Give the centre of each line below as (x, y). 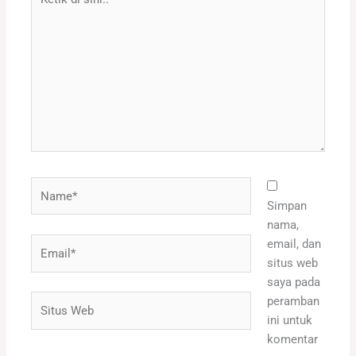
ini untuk (289, 320)
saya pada (293, 282)
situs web (292, 263)
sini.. (43, 27)
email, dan (294, 244)
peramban (293, 301)
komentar (292, 339)
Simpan (286, 205)
